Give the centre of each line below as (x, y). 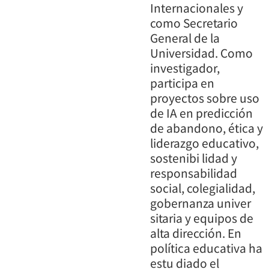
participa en (182, 83)
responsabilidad (194, 173)
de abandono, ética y (207, 128)
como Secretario (194, 23)
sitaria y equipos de (202, 218)
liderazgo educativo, (204, 143)
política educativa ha (206, 248)
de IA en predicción (201, 113)
